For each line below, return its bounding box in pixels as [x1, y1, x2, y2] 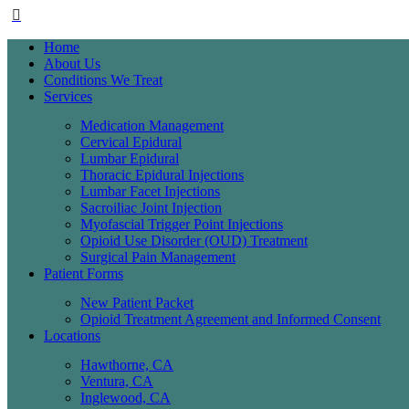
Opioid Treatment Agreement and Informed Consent [80, 311, 381, 328]
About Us [44, 56, 100, 72]
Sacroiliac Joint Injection [80, 200, 222, 216]
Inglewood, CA [80, 390, 171, 406]
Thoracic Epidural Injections [80, 167, 244, 184]
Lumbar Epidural [80, 151, 179, 167]
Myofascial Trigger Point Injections [80, 216, 283, 233]
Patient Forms [44, 266, 123, 282]
